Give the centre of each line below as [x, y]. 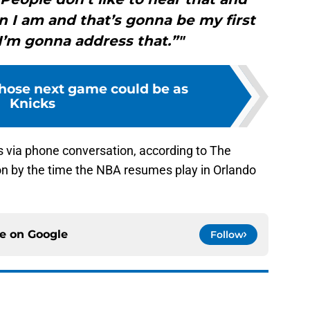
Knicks [33, 103]
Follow [227, 235]
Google [48, 235]
